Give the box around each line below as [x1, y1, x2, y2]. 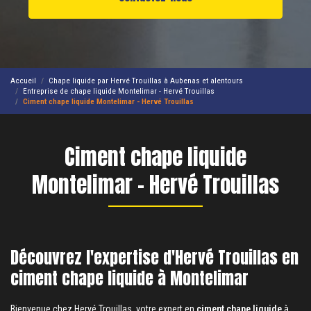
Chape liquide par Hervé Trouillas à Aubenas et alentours [49, 75, 243, 85]
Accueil [10, 75, 36, 85]
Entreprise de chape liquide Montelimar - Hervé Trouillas [23, 85, 215, 96]
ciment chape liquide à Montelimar [10, 266, 249, 291]
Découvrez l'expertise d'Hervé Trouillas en [10, 245, 299, 270]
